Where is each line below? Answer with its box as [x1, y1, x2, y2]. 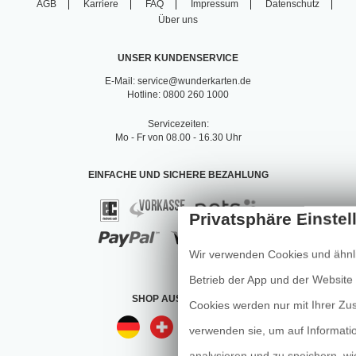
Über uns [158, 14, 198, 26]
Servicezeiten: [147, 118, 209, 130]
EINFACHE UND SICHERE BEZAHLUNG [87, 169, 269, 181]
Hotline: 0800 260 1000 [127, 89, 229, 101]
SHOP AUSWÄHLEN [132, 293, 224, 305]
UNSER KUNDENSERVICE [118, 52, 238, 64]
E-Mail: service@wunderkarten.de [105, 75, 251, 87]
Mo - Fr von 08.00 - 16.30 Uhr [114, 132, 242, 144]
